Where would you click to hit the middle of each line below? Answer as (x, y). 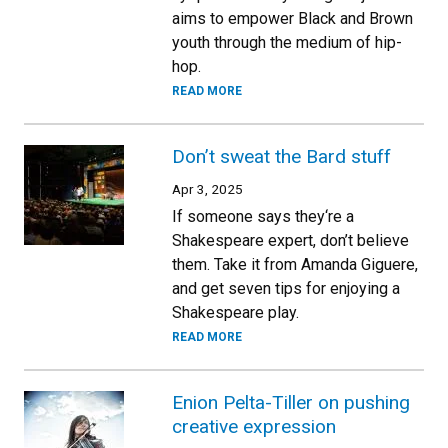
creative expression (254, 426)
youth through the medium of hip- (287, 42)
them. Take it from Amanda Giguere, (295, 264)
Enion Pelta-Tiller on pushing (291, 402)
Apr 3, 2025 (207, 188)
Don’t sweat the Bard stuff (281, 156)
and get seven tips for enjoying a (286, 288)
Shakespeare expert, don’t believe (290, 240)
